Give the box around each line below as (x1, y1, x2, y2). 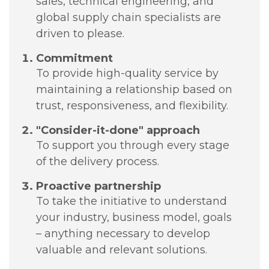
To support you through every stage (36, 138, 230, 152)
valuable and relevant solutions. (36, 243, 208, 256)
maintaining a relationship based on (36, 82, 233, 96)
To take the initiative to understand (36, 194, 228, 208)
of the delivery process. (36, 154, 160, 168)
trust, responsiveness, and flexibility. (36, 98, 229, 112)
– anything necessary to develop (36, 226, 211, 240)
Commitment (36, 51, 113, 65)
